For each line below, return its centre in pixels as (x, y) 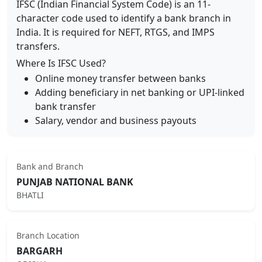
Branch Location (48, 235)
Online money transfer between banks (120, 78)
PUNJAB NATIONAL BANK (75, 182)
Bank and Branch (50, 166)
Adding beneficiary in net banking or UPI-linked (140, 92)
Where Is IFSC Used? (61, 63)
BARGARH (39, 251)
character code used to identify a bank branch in (124, 18)
